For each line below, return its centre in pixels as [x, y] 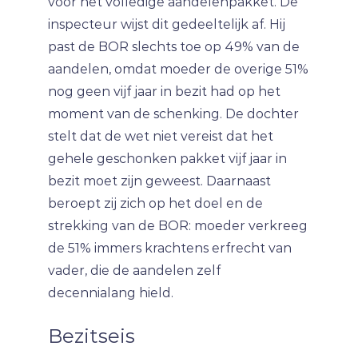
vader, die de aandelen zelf [134, 270]
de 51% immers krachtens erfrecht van [170, 248]
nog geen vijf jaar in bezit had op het [164, 91]
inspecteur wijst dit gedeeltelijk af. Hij [167, 24]
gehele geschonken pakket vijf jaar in [167, 159]
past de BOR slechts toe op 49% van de [174, 47]
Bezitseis [91, 336]
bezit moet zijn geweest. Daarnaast [159, 181]
